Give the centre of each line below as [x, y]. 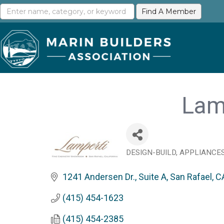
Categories [151, 159]
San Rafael [191, 177]
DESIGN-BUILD [151, 153]
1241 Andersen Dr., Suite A [114, 177]
